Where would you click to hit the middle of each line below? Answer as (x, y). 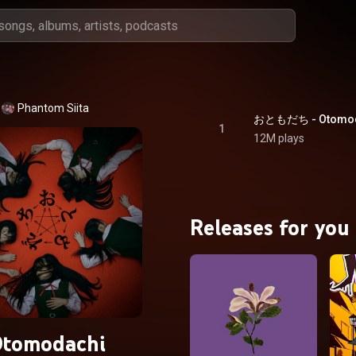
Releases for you (270, 227)
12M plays (279, 138)
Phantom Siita (53, 108)
